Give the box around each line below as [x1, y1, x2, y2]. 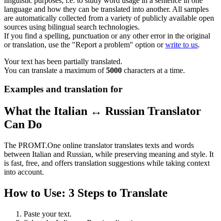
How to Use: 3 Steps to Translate [4, 186, 168, 200]
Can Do [4, 118, 42, 131]
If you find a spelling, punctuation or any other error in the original [4, 31, 210, 40]
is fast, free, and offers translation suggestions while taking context [4, 159, 210, 168]
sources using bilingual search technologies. [4, 22, 140, 31]
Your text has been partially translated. [4, 57, 122, 66]
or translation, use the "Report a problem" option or [4, 40, 165, 49]
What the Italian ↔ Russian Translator [4, 105, 201, 118]
